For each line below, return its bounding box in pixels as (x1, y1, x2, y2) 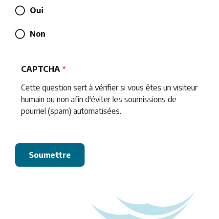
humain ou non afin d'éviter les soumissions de (21, 94, 177, 104)
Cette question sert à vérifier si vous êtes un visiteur (21, 82, 198, 92)
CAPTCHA (21, 64, 61, 74)
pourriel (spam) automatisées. (21, 106, 122, 116)
